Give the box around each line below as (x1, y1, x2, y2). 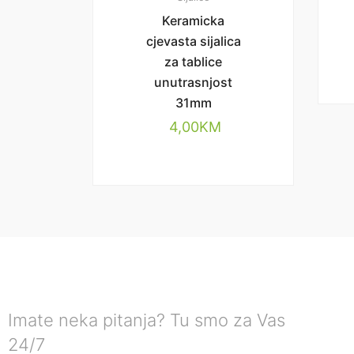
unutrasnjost (154, 74, 232, 90)
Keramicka (162, 13, 224, 28)
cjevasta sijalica (145, 33, 241, 49)
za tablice (164, 54, 222, 70)
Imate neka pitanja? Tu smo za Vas (8, 310, 285, 330)
